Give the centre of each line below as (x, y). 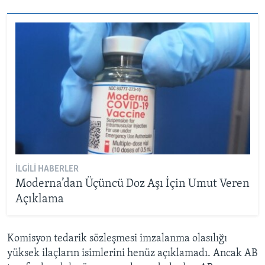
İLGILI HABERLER (47, 169)
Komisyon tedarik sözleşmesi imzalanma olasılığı (117, 238)
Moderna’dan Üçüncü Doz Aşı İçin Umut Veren (132, 184)
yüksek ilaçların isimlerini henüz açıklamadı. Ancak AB (132, 253)
